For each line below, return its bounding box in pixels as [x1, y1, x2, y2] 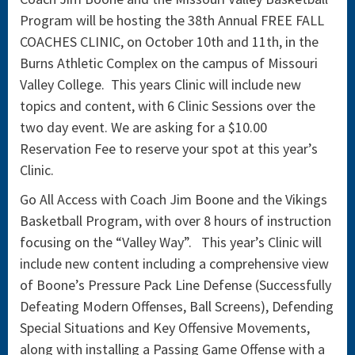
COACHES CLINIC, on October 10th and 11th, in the [20, 32, 319, 51]
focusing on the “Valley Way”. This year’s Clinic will [20, 232, 322, 251]
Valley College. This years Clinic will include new [20, 74, 301, 94]
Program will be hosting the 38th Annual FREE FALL [20, 10, 324, 29]
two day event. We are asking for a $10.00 [20, 117, 267, 136]
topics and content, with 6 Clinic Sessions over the [20, 96, 315, 115]
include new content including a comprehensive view [20, 254, 329, 273]
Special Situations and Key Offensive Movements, [20, 318, 310, 337]
